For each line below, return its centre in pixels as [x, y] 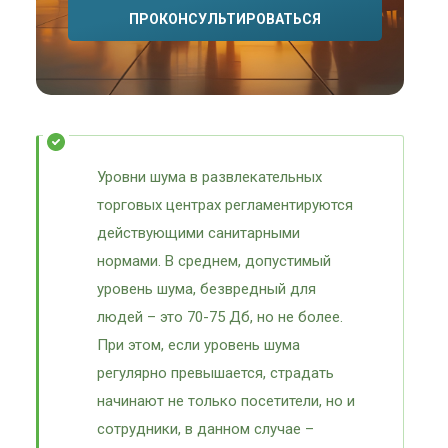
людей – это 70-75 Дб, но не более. [220, 317]
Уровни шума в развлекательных [209, 177]
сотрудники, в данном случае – [205, 429]
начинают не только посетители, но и [226, 401]
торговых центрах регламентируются [225, 205]
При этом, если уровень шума [198, 345]
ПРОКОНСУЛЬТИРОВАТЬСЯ [225, 19]
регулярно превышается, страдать [215, 373]
